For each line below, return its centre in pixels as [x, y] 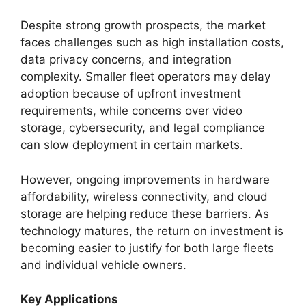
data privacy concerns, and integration [126, 59]
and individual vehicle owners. [103, 265]
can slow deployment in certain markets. [132, 145]
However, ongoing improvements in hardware [145, 179]
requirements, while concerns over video [131, 111]
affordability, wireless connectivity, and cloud [144, 196]
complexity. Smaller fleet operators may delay [145, 76]
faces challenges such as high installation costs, [152, 42]
